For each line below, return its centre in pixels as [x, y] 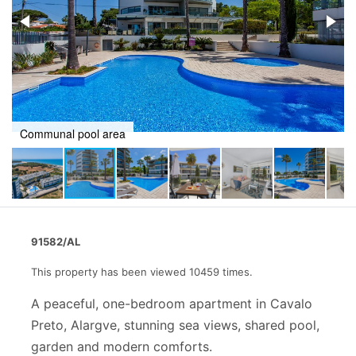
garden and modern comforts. [122, 346]
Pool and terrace [62, 133]
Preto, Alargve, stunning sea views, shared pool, [175, 325]
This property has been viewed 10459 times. [142, 272]
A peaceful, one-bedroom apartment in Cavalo [172, 304]
